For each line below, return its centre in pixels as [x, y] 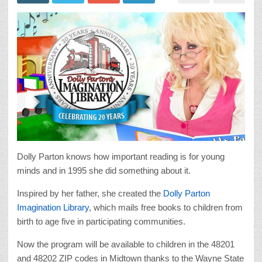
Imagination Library [53, 207]
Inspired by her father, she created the [90, 193]
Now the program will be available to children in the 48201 [126, 244]
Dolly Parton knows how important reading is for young [121, 156]
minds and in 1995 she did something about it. [104, 170]
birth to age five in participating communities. [101, 221]
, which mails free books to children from [166, 207]
